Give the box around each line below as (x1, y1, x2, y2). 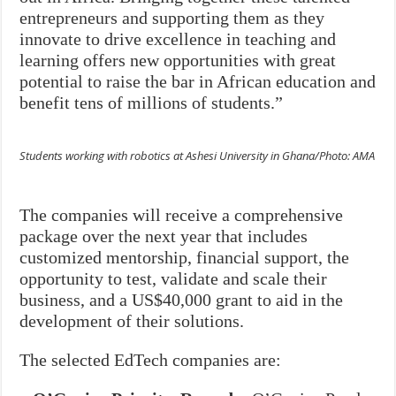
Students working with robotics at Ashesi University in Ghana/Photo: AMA (19, 147, 376, 164)
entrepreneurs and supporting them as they (19, 7, 325, 27)
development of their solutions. (19, 310, 245, 331)
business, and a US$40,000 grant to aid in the (19, 289, 344, 309)
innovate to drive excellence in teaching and (19, 28, 337, 49)
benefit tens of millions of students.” (19, 92, 284, 112)
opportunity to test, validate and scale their (19, 268, 328, 288)
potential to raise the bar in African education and (19, 71, 377, 91)
